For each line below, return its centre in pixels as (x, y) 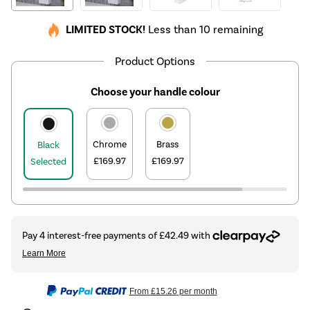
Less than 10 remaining (204, 30)
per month (197, 292)
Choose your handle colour (155, 92)
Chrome (109, 144)
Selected (49, 162)
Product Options (155, 61)
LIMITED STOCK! (106, 30)
